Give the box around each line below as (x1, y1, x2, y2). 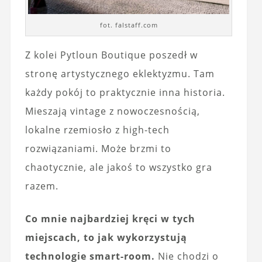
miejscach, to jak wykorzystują (25, 230, 187, 244)
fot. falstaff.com (99, 20, 158, 29)
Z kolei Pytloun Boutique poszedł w (25, 48, 198, 61)
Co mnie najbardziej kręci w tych (25, 212, 195, 225)
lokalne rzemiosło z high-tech (25, 123, 170, 136)
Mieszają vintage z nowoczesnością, (25, 104, 200, 118)
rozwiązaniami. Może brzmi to (25, 142, 171, 155)
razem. (25, 179, 58, 192)
